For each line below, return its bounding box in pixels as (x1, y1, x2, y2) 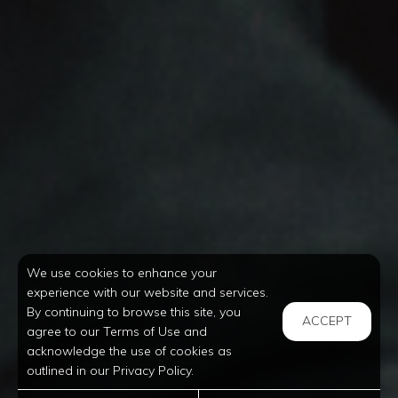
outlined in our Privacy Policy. (27, 362, 194, 378)
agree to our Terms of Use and (27, 323, 207, 339)
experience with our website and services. (27, 284, 268, 300)
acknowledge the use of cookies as (27, 343, 232, 359)
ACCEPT (302, 313, 352, 329)
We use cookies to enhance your (27, 265, 217, 281)
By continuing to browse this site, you (27, 304, 241, 320)
